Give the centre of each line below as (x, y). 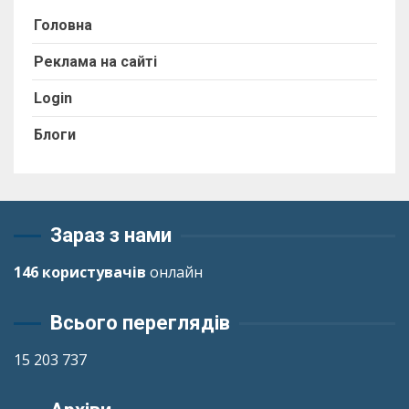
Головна (63, 25)
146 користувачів (80, 272)
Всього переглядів (140, 323)
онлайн (174, 272)
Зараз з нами (111, 235)
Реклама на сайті (95, 62)
